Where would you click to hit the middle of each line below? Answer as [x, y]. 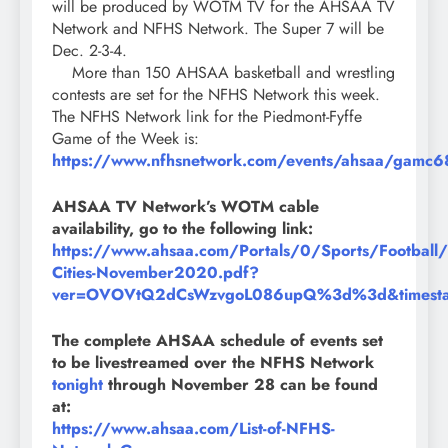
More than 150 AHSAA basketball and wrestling [223, 73]
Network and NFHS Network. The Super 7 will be [218, 29]
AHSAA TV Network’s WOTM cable [185, 207]
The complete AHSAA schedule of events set [217, 341]
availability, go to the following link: [182, 229]
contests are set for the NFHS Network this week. [216, 95]
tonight [77, 385]
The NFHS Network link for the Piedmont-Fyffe [207, 117]
